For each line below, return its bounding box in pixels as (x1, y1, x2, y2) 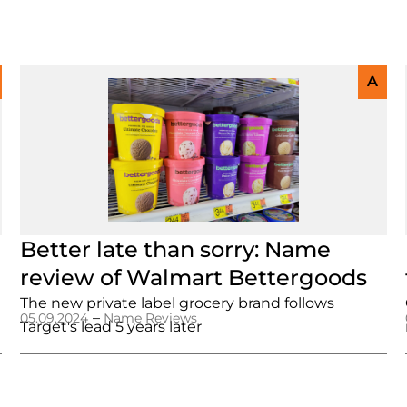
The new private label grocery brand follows (20, 294, 335, 312)
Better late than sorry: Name (20, 236, 332, 263)
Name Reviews (104, 310, 198, 326)
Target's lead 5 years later (20, 318, 203, 335)
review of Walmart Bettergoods (20, 264, 368, 291)
